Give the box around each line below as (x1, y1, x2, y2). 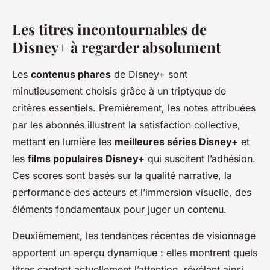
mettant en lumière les (12, 136, 115, 148)
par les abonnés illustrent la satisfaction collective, (12, 119, 240, 131)
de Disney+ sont (111, 68, 187, 81)
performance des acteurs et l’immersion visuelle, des (12, 186, 251, 199)
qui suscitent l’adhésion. (145, 152, 256, 165)
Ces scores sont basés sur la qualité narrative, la (12, 169, 232, 182)
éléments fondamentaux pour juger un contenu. (12, 203, 227, 216)
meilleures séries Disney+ (115, 136, 238, 148)
